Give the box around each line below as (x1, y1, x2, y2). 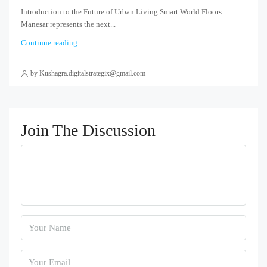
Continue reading (21, 38, 77, 48)
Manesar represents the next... (21, 20, 116, 29)
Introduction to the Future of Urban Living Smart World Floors (21, 7, 222, 17)
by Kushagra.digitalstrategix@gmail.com (30, 69, 145, 78)
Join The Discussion (21, 121, 156, 140)
